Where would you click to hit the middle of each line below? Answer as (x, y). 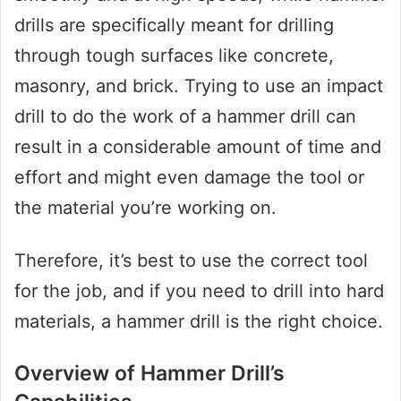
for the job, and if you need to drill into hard (199, 291)
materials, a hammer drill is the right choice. (199, 322)
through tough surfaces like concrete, (174, 56)
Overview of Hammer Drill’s (149, 374)
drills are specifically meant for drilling (174, 26)
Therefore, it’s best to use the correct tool (191, 261)
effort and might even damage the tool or (189, 178)
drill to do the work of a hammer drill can (185, 117)
